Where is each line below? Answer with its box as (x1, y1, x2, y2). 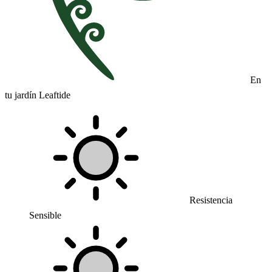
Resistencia (187, 195, 233, 205)
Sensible (29, 210, 61, 220)
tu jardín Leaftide (5, 90, 70, 100)
